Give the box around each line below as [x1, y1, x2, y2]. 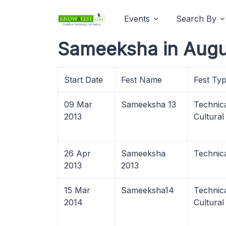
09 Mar [64, 99, 92, 109]
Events [124, 14, 150, 24]
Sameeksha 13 [121, 99, 176, 109]
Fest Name [121, 75, 162, 85]
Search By [176, 14, 216, 24]
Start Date [64, 75, 103, 85]
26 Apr [64, 148, 91, 158]
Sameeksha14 [121, 185, 174, 195]
